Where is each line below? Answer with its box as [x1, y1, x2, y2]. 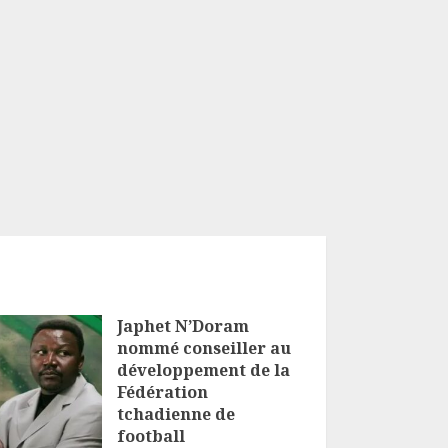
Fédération [116, 380, 208, 403]
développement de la [116, 358, 290, 381]
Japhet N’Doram [116, 314, 249, 337]
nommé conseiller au [116, 336, 291, 359]
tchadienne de [116, 402, 235, 425]
